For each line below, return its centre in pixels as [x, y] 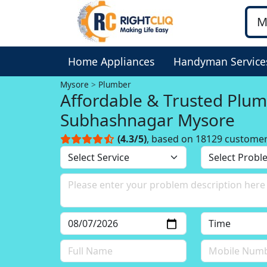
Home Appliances [111, 61]
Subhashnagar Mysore [148, 120]
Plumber [115, 84]
